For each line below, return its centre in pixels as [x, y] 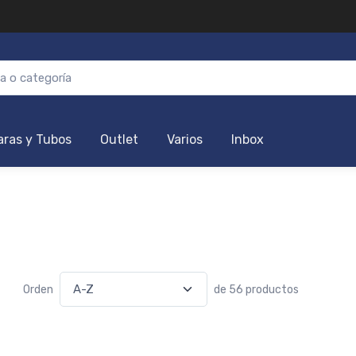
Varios [185, 140]
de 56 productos [256, 289]
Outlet [119, 140]
